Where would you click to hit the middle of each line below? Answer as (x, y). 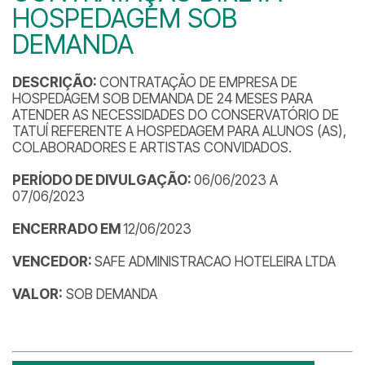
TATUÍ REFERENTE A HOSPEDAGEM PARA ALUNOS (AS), (179, 131)
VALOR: (37, 294)
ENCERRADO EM (68, 229)
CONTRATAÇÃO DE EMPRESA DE (198, 82)
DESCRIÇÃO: (56, 82)
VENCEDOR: (53, 262)
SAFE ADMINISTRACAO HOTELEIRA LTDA (215, 262)
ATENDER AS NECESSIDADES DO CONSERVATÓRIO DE (176, 115)
